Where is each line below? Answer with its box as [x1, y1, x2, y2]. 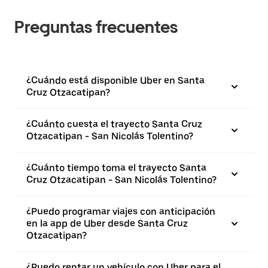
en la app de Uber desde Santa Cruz [26, 218, 188, 229]
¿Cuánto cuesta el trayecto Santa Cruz [26, 118, 202, 130]
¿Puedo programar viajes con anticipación [26, 206, 215, 217]
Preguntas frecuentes [14, 17, 178, 37]
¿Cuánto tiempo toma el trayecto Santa [26, 162, 206, 173]
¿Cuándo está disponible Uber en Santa [26, 75, 205, 86]
